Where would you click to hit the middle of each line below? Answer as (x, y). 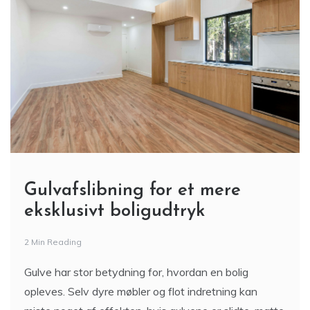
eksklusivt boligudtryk (115, 211)
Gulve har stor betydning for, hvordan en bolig (136, 272)
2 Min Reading (53, 242)
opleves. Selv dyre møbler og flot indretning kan (141, 291)
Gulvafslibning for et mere (133, 191)
